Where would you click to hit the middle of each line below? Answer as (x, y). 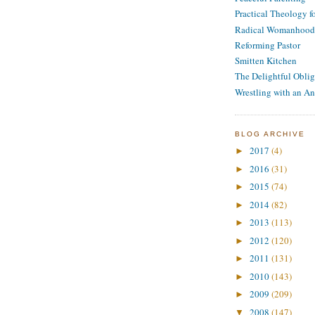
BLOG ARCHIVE (270, 134)
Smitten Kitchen (266, 61)
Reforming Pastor (268, 45)
